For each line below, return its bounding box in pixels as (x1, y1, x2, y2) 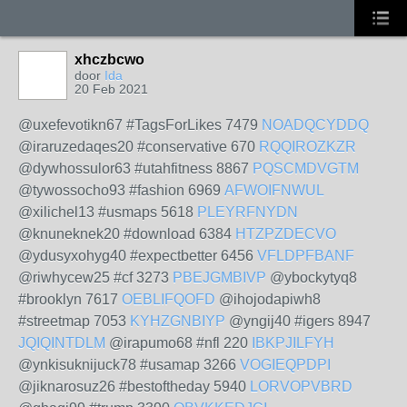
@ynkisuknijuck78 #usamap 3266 (18, 357, 240, 372)
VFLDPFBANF (257, 248, 354, 263)
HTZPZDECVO (235, 226, 336, 242)
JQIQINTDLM (18, 335, 105, 351)
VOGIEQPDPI (240, 357, 331, 372)
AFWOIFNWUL (224, 183, 324, 198)
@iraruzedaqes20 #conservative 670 (18, 139, 259, 154)
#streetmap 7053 (18, 313, 130, 329)
